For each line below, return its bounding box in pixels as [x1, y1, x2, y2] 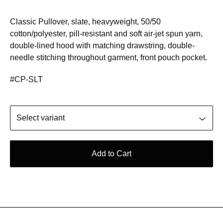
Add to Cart [92, 149, 131, 158]
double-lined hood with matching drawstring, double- [10, 41, 195, 50]
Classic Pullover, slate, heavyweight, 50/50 [10, 17, 161, 26]
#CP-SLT [10, 75, 43, 84]
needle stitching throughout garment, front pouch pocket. [10, 53, 207, 62]
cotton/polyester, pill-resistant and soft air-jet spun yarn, [10, 29, 203, 38]
